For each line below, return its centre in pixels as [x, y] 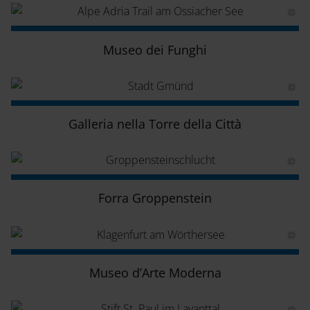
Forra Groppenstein [155, 198]
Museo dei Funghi [155, 49]
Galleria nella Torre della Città [155, 124]
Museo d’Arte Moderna [155, 272]
